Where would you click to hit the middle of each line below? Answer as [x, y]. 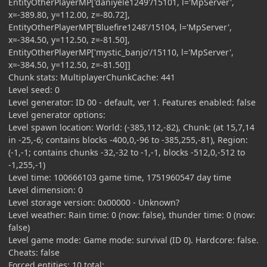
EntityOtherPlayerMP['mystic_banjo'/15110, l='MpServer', [121, 52]
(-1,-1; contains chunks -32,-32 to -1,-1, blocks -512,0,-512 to [127, 152]
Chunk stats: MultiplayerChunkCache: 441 [92, 77]
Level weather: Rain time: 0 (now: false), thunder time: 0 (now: [132, 215]
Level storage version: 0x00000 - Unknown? [94, 202]
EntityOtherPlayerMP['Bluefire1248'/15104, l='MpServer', [120, 27]
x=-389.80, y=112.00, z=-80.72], [69, 14]
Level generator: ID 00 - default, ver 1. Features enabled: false [132, 102]
